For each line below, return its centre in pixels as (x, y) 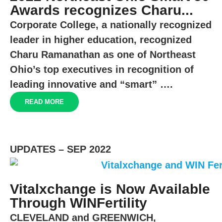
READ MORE (44, 102)
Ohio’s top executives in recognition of (102, 69)
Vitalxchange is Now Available (110, 189)
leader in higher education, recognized (101, 39)
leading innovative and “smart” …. (91, 84)
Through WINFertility (79, 203)
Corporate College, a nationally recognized (111, 25)
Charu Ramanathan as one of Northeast (103, 54)
